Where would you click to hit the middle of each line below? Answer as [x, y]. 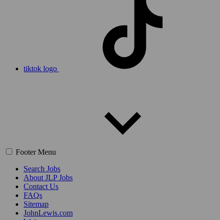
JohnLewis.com [48, 213]
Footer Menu [36, 152]
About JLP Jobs [48, 178]
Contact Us [41, 187]
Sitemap [36, 204]
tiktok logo [40, 69]
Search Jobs [42, 169]
